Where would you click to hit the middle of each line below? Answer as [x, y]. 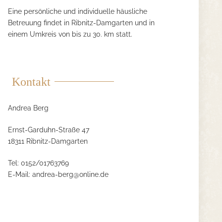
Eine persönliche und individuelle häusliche [78, 11]
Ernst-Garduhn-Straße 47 [49, 130]
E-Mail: [20, 174]
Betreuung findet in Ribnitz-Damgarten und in [81, 23]
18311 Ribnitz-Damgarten [48, 141]
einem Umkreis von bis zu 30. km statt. [70, 34]
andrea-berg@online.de [70, 174]
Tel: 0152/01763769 [38, 163]
